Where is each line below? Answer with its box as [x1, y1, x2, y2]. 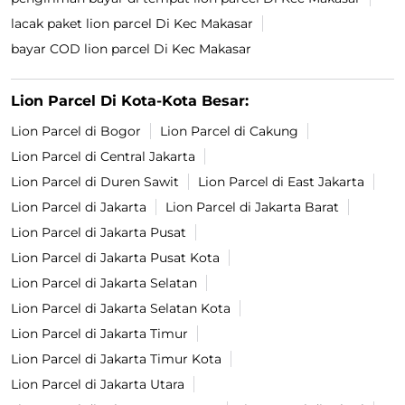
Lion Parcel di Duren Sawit [11, 174, 179, 191]
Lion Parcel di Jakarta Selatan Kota [11, 300, 231, 317]
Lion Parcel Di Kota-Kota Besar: [11, 92, 249, 110]
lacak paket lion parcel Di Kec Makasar [11, 15, 253, 33]
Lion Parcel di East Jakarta [198, 174, 364, 191]
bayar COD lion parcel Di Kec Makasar [11, 41, 251, 58]
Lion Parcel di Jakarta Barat [165, 199, 339, 216]
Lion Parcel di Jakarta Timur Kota [11, 351, 221, 368]
